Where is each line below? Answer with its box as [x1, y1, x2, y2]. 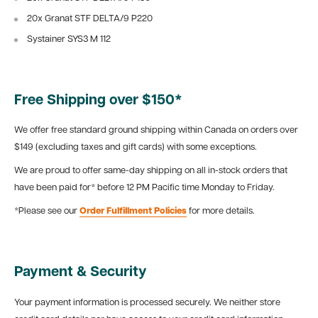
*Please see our [14, 207, 79, 216]
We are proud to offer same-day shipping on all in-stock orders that [14, 166, 287, 176]
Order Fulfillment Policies [79, 207, 187, 216]
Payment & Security [14, 265, 147, 280]
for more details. [187, 207, 255, 216]
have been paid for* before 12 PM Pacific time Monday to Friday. [14, 183, 275, 193]
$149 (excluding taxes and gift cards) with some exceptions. [14, 143, 257, 153]
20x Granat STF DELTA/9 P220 [27, 13, 153, 23]
